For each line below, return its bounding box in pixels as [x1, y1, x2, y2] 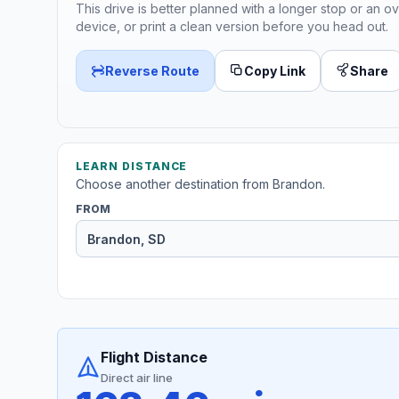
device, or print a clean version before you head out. [76, 18, 388, 34]
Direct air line [101, 370, 173, 386]
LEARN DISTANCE [76, 159, 188, 174]
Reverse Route [105, 62, 199, 78]
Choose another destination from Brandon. [76, 176, 325, 192]
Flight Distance [101, 348, 208, 367]
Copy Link [244, 62, 305, 78]
